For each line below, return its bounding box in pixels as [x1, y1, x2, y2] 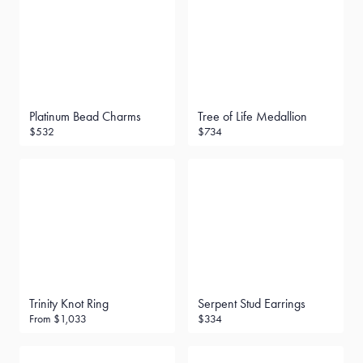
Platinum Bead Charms [29, 109, 141, 124]
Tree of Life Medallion [198, 109, 307, 124]
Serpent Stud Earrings [198, 296, 305, 311]
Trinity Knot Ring [29, 296, 109, 311]
